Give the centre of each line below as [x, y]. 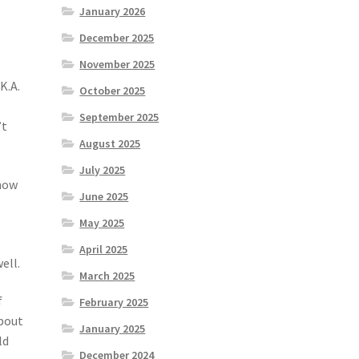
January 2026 [113, 11]
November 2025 [117, 64]
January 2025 [113, 328]
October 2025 [113, 90]
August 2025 [110, 143]
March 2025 [107, 275]
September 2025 [119, 117]
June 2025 [104, 196]
